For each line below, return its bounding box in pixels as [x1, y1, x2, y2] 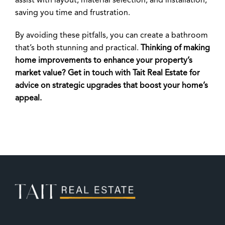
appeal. [15, 94, 42, 103]
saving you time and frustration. [15, 9, 130, 18]
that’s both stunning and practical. [15, 44, 141, 53]
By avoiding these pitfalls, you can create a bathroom [15, 32, 208, 40]
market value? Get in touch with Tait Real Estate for [15, 69, 200, 78]
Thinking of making [141, 44, 210, 53]
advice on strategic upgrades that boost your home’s [15, 82, 208, 90]
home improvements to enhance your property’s [15, 57, 192, 65]
